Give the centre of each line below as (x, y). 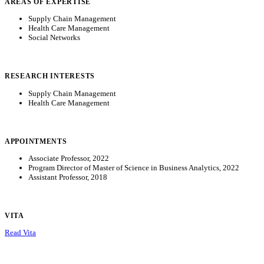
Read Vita (20, 233)
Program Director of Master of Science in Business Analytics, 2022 (134, 168)
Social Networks (54, 38)
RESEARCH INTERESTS (50, 76)
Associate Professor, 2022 (69, 158)
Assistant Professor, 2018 (68, 177)
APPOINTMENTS (36, 141)
